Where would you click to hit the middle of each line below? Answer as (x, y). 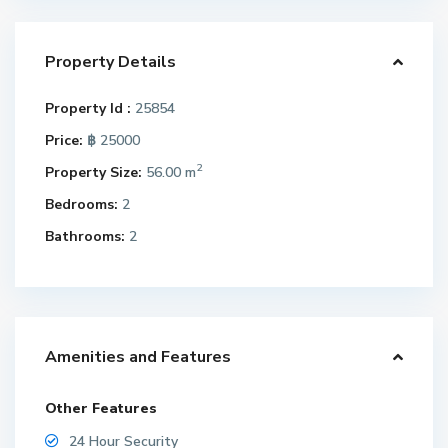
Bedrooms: (82, 204)
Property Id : (88, 108)
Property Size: (94, 172)
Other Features (101, 408)
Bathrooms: (85, 236)
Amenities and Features (138, 356)
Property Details (111, 61)
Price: (64, 140)
